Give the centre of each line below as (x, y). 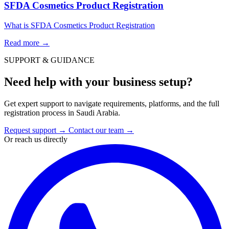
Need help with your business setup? (98, 82)
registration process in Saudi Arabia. (62, 112)
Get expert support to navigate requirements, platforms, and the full (112, 103)
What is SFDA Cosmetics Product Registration (79, 26)
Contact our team (96, 130)
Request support (30, 130)
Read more (23, 43)
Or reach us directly (36, 139)
